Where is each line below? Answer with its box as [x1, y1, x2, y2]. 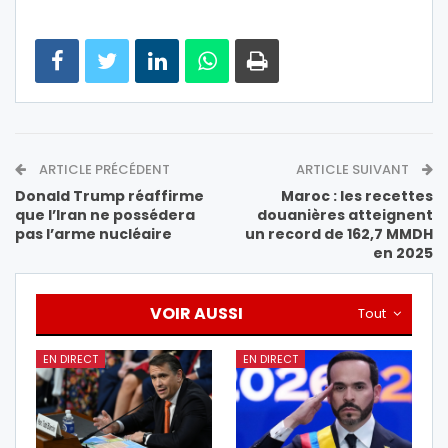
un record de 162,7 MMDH [245, 223, 433, 244]
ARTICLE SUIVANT [296, 159, 412, 179]
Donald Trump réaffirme [15, 185, 204, 206]
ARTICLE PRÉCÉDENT [36, 159, 170, 179]
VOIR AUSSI [150, 301, 243, 325]
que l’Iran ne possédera [15, 204, 195, 225]
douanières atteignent [257, 204, 433, 225]
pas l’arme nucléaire [15, 223, 172, 244]
